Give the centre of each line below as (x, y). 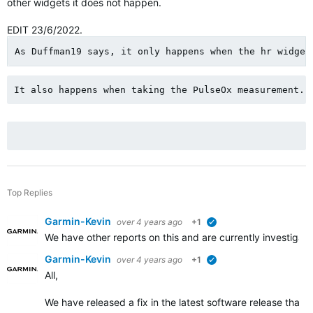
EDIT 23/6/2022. (46, 30)
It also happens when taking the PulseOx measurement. (159, 89)
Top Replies (30, 193)
